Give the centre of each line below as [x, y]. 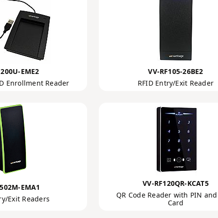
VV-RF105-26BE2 [176, 71]
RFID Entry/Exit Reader [176, 83]
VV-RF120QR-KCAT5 [176, 183]
